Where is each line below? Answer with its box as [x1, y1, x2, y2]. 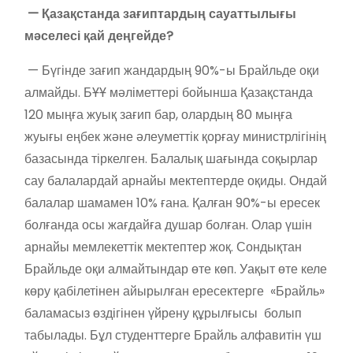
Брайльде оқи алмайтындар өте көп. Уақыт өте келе [24, 259, 327, 278]
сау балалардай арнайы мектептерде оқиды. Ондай [24, 171, 327, 190]
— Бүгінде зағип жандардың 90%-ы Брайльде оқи [24, 61, 319, 80]
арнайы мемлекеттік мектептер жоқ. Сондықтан [24, 237, 302, 256]
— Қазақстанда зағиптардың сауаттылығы [24, 4, 296, 23]
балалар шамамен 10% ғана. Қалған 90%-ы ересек [24, 193, 320, 212]
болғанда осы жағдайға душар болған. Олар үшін [24, 215, 312, 234]
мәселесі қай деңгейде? [24, 26, 173, 45]
